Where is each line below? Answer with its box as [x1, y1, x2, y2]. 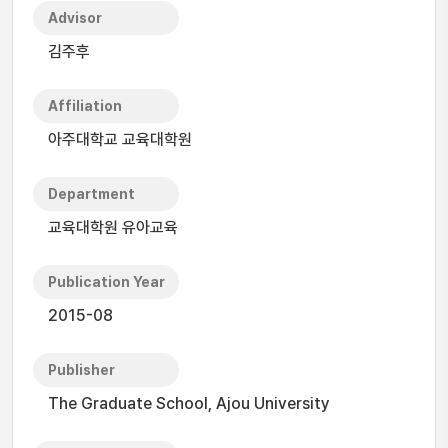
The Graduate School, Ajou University [48, 394, 330, 413]
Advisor [48, 10, 102, 26]
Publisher [48, 362, 115, 378]
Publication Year [48, 274, 165, 290]
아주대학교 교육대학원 [48, 130, 192, 149]
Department [48, 186, 135, 202]
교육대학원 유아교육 [48, 218, 178, 237]
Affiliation [48, 98, 122, 114]
